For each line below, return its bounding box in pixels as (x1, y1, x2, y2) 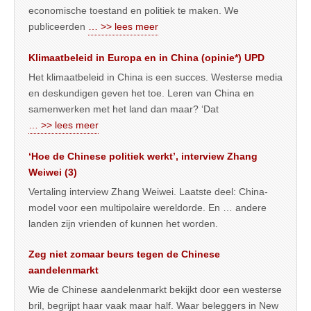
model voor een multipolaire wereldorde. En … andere (28, 202, 267, 214)
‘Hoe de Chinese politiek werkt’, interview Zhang (28, 151, 258, 162)
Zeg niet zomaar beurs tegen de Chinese (28, 249, 220, 260)
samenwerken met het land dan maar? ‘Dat (28, 103, 221, 115)
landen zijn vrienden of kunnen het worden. (28, 218, 218, 230)
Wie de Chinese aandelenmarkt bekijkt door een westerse (28, 284, 282, 296)
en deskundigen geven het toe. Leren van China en (28, 87, 254, 99)
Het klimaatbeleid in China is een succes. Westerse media (28, 72, 283, 83)
